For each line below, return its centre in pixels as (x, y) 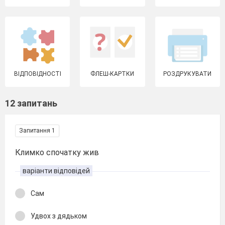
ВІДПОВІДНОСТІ (37, 74)
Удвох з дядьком (59, 216)
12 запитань (31, 103)
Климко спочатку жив (57, 152)
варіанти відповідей (56, 171)
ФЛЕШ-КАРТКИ (113, 74)
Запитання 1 (37, 131)
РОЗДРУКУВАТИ (188, 74)
